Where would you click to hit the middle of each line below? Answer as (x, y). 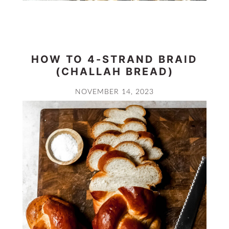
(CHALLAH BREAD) (114, 71)
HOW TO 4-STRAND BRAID (114, 59)
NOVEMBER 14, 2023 (114, 91)
